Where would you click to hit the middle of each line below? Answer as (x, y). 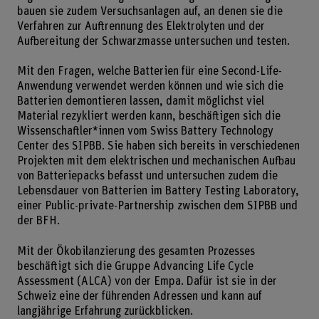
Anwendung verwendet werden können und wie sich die (150, 87)
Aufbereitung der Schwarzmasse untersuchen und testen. (153, 41)
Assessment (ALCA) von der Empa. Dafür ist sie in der (147, 281)
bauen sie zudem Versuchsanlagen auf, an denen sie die (150, 11)
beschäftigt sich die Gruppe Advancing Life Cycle (135, 266)
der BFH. (38, 221)
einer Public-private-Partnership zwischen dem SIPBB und (157, 206)
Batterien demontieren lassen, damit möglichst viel (140, 101)
